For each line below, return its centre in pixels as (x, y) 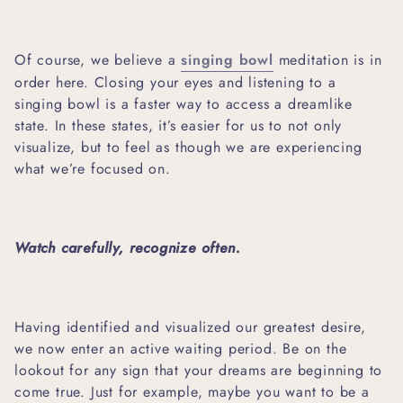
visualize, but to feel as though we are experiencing (188, 147)
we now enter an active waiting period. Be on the (181, 348)
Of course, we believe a (98, 59)
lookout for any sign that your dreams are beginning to (199, 370)
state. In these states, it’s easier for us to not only (179, 125)
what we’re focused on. (95, 168)
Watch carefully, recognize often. (128, 247)
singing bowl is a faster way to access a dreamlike (184, 103)
